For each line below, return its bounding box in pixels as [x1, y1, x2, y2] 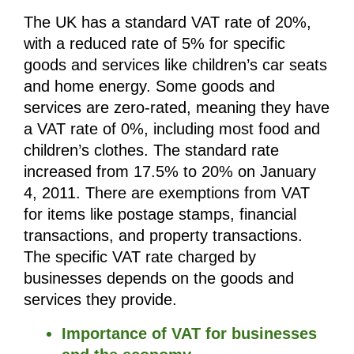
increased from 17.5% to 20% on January [24, 162, 316, 180]
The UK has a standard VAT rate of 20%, [24, 13, 311, 31]
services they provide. [24, 290, 177, 308]
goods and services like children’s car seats [24, 55, 327, 73]
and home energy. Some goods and [24, 77, 275, 95]
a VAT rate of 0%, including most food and [24, 119, 320, 137]
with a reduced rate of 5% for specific [24, 34, 285, 52]
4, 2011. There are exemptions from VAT [24, 183, 310, 201]
